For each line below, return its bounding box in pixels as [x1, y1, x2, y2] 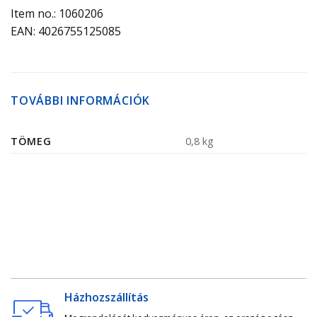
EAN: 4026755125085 [11, 23, 121, 39]
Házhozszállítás [64, 289, 149, 305]
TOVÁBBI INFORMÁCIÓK [11, 92, 151, 108]
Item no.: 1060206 [11, 6, 103, 21]
